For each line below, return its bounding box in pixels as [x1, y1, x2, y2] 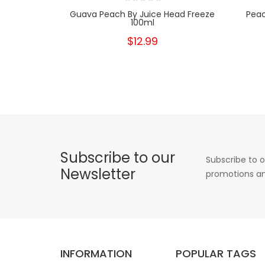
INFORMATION [60, 245, 132, 261]
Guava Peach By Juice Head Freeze [70, 8, 215, 20]
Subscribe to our [60, 147, 175, 167]
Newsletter [60, 164, 135, 184]
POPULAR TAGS [176, 245, 256, 261]
